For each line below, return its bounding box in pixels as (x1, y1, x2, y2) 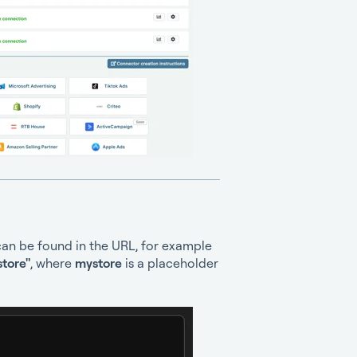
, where (29, 254, 75, 271)
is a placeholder (124, 254, 218, 271)
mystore (74, 254, 125, 271)
